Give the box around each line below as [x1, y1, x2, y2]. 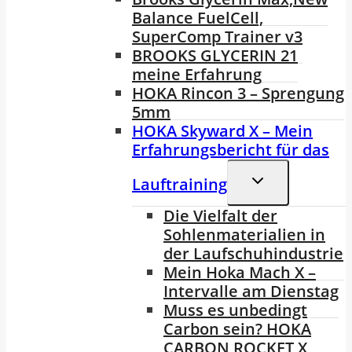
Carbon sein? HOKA [163, 318, 311, 340]
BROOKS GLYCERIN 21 [132, 45, 298, 67]
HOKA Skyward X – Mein [132, 120, 313, 142]
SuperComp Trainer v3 [132, 26, 302, 48]
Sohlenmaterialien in [163, 224, 325, 246]
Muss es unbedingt [163, 299, 307, 321]
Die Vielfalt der [163, 205, 277, 227]
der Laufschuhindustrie [163, 243, 343, 265]
